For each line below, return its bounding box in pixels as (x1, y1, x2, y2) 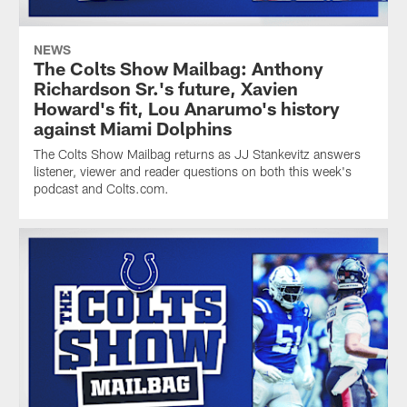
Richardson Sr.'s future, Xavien (33, 77, 298, 99)
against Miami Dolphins (33, 117, 232, 139)
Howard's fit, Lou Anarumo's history (33, 97, 340, 119)
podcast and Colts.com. (33, 181, 169, 196)
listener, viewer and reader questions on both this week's (33, 164, 352, 179)
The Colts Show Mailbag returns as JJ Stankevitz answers (33, 146, 361, 162)
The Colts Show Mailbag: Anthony (33, 57, 323, 79)
